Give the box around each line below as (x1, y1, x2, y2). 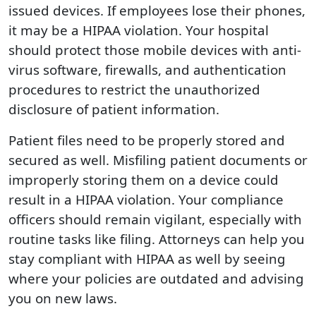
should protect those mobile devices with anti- (8, 40, 301, 59)
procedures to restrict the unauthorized (8, 80, 260, 99)
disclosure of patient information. (8, 99, 219, 119)
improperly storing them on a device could (8, 170, 279, 189)
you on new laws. (8, 288, 117, 308)
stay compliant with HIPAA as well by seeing (8, 249, 286, 268)
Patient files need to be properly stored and (8, 130, 285, 150)
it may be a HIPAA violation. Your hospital (8, 20, 269, 39)
